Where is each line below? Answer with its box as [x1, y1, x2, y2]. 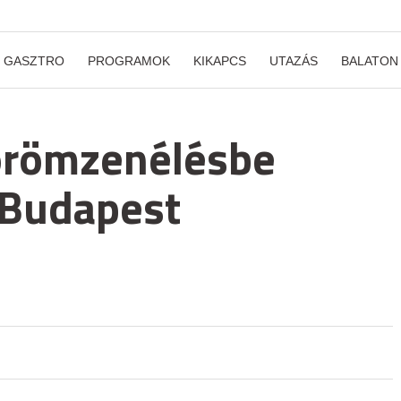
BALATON [341, 54, 398, 68]
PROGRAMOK [88, 54, 170, 68]
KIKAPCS [193, 54, 246, 68]
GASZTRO [4, 54, 64, 68]
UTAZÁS [269, 54, 318, 68]
